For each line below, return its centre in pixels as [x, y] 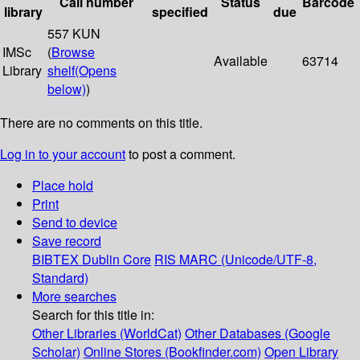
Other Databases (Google [258, 333]
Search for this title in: [93, 315]
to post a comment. [180, 154]
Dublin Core [117, 260]
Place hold [63, 186]
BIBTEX [55, 260]
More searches [74, 297]
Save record [67, 241]
